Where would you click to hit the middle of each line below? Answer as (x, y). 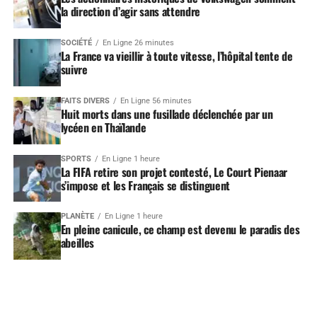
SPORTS (76, 158)
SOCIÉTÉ (76, 42)
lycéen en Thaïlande (103, 127)
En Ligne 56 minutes (156, 100)
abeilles (77, 243)
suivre (74, 69)
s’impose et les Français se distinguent (145, 185)
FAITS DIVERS (85, 100)
